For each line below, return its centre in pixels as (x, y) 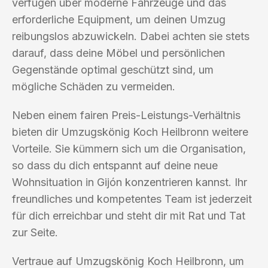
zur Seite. (35, 232)
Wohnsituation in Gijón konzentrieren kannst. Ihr (130, 182)
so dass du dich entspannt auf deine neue (115, 165)
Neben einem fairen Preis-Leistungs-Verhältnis (126, 115)
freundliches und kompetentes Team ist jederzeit (132, 199)
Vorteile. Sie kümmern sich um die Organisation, (129, 148)
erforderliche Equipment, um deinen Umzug (119, 19)
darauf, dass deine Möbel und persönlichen (118, 53)
